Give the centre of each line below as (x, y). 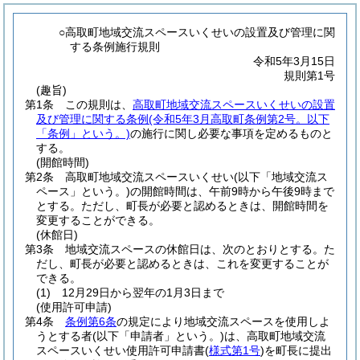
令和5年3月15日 (294, 61)
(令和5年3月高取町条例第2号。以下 (239, 119)
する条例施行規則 (115, 47)
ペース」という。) (83, 191)
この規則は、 (99, 104)
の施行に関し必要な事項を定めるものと (231, 133)
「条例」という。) (83, 133)
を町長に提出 (298, 350)
